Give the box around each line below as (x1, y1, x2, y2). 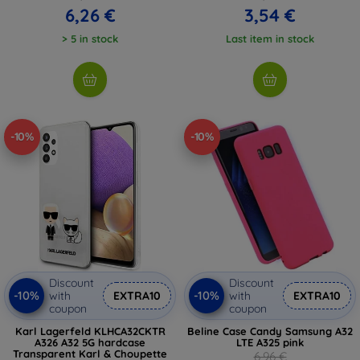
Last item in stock (226, 31, 314, 45)
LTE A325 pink (236, 335, 304, 349)
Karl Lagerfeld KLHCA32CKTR (14, 324, 166, 337)
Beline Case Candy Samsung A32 (187, 324, 353, 337)
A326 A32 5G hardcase (35, 335, 145, 349)
